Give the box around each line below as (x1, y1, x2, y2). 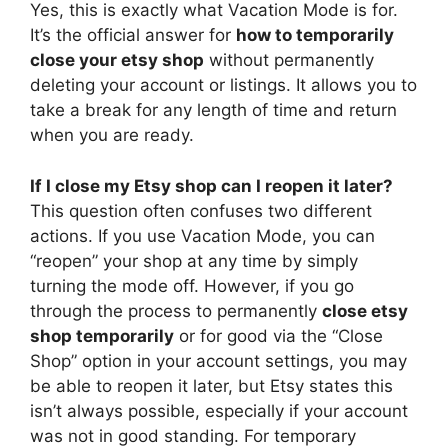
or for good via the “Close (174, 325, 383, 346)
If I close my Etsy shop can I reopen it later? (30, 175, 393, 196)
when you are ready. (30, 125, 194, 146)
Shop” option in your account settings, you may (30, 350, 407, 371)
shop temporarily (30, 325, 174, 346)
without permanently (204, 50, 374, 71)
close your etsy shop (30, 50, 204, 71)
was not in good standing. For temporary (30, 425, 356, 446)
